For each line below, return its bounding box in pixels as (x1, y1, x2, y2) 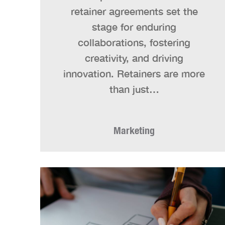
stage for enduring (92, 21, 176, 33)
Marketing (114, 125, 155, 136)
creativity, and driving (85, 52, 183, 64)
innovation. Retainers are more (63, 67, 205, 79)
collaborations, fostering (78, 36, 190, 48)
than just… (109, 83, 159, 95)
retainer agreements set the (70, 5, 198, 17)
